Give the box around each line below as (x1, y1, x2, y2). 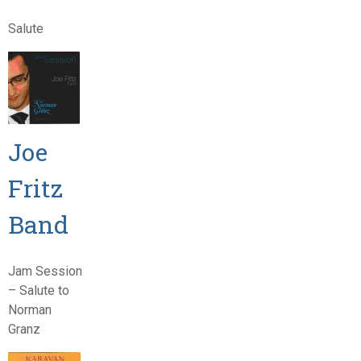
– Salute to (7, 282, 69, 298)
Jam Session (7, 263, 82, 279)
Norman (7, 301, 52, 317)
